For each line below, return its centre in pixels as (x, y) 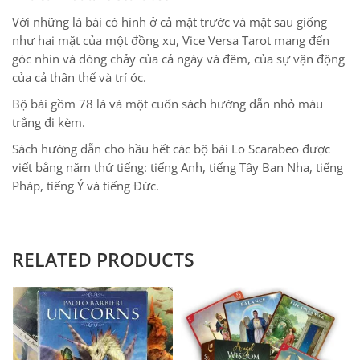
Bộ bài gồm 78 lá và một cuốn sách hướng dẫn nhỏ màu (168, 104)
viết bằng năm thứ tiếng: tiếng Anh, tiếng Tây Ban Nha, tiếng (178, 167)
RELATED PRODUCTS (103, 260)
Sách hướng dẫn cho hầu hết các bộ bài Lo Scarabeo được (171, 149)
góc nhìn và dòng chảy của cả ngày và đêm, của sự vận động (178, 59)
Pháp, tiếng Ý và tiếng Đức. (86, 186)
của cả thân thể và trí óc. (79, 77)
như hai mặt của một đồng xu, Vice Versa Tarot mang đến (171, 40)
